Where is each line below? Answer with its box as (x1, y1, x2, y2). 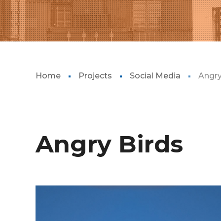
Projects (78, 71, 112, 80)
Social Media (130, 71, 181, 80)
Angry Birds (36, 130, 183, 158)
